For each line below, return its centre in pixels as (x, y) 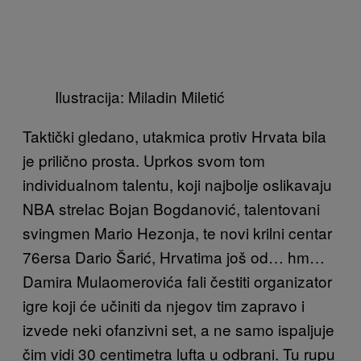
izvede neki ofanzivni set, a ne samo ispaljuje (178, 329)
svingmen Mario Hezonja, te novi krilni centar (177, 232)
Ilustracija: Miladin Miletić (140, 96)
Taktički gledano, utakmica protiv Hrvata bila (174, 135)
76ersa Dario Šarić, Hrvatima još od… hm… (174, 256)
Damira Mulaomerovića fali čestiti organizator (177, 280)
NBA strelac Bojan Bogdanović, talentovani (171, 208)
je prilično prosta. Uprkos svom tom (144, 160)
